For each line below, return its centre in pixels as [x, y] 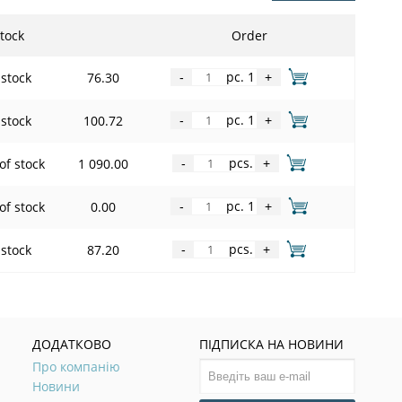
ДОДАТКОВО [72, 344]
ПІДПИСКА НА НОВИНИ [272, 344]
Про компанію [77, 366]
